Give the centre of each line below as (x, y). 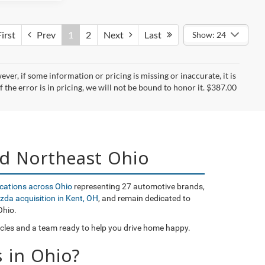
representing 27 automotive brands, (138, 186)
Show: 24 (209, 34)
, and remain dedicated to (144, 198)
